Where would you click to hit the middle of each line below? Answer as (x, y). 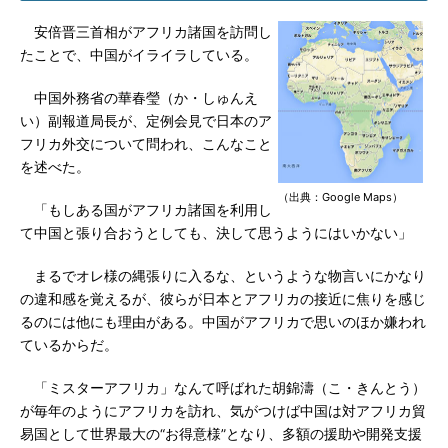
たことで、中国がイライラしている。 (139, 55)
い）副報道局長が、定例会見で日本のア (146, 121)
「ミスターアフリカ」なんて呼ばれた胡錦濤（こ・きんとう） (223, 388)
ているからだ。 (69, 345)
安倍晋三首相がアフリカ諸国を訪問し (146, 32)
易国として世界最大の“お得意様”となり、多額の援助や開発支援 (221, 434)
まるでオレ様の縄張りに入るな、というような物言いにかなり (223, 276)
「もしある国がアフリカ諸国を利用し (146, 210)
